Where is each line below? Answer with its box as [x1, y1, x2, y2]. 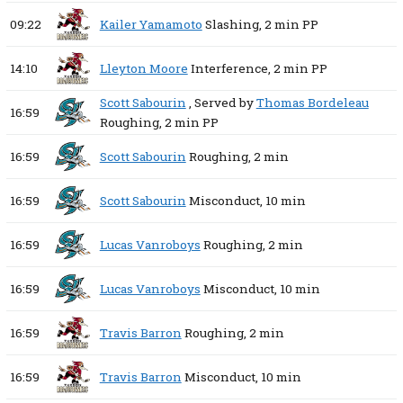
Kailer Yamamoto [99, 16, 202, 33]
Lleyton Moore [99, 60, 188, 77]
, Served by [188, 94, 256, 112]
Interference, [190, 60, 271, 77]
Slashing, [204, 16, 262, 33]
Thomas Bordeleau [255, 94, 369, 112]
